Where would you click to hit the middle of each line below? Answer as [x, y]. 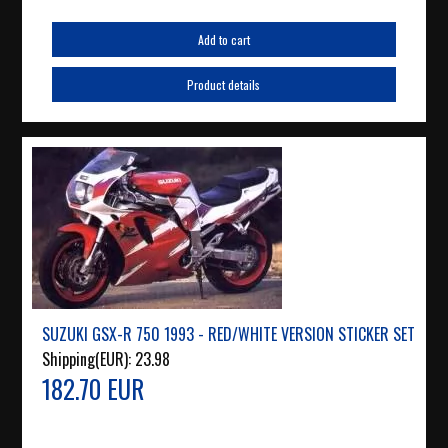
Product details [224, 85]
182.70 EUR [93, 389]
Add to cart [223, 40]
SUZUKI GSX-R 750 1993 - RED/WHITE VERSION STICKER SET [229, 334]
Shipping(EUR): [89, 359]
